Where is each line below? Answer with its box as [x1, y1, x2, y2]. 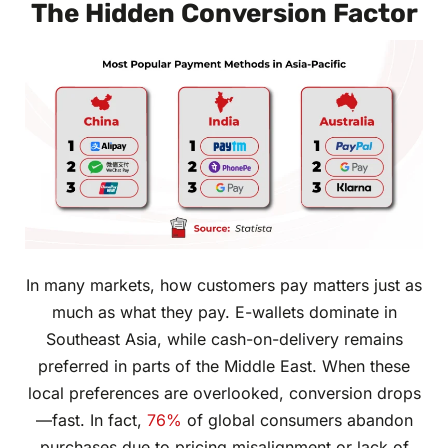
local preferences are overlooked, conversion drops [27, 383, 421, 404]
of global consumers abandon [181, 410, 413, 431]
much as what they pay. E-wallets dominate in [51, 302, 397, 323]
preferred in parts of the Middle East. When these [38, 356, 410, 377]
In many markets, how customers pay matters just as [26, 275, 422, 296]
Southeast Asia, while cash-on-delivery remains [45, 329, 403, 350]
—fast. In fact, [35, 410, 147, 431]
